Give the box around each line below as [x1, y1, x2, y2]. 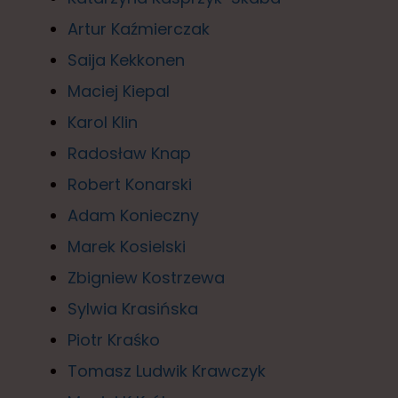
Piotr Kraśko [68, 328, 160, 351]
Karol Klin [68, 110, 138, 133]
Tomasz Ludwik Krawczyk [68, 359, 266, 382]
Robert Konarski [68, 172, 192, 195]
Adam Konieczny [68, 203, 199, 227]
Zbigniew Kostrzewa [68, 266, 225, 289]
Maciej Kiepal [68, 79, 170, 102]
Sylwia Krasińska [68, 297, 198, 320]
